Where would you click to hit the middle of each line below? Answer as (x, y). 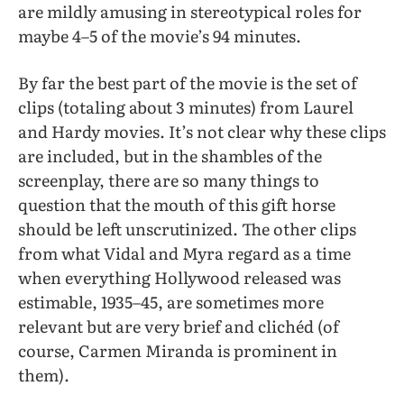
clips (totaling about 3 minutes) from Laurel (186, 107)
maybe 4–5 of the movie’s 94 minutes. (160, 36)
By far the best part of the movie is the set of (188, 83)
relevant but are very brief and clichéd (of (179, 326)
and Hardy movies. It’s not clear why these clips (202, 132)
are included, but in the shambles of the (170, 156)
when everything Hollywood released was (179, 278)
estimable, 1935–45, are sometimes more (171, 302)
